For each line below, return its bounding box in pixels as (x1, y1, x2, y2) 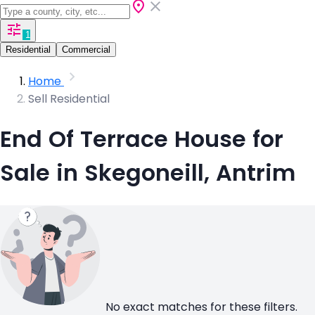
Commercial (62, 44, 110, 55)
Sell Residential (28, 92, 110, 105)
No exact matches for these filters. (105, 300, 297, 313)
